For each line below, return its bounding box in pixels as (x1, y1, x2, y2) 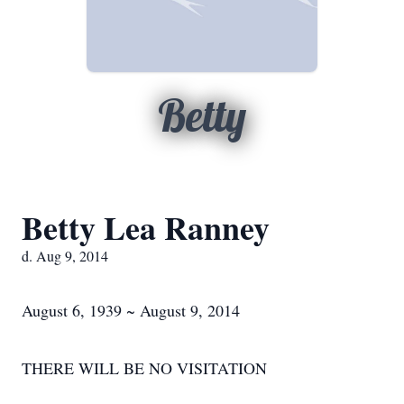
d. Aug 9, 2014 (22, 246, 108, 265)
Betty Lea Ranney (22, 204, 270, 251)
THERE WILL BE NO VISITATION (22, 357, 267, 379)
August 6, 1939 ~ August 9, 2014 (22, 299, 240, 321)
